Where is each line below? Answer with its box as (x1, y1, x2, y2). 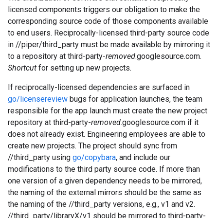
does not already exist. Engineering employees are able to (8, 129, 205, 139)
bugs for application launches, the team (68, 94, 202, 104)
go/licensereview (8, 94, 68, 104)
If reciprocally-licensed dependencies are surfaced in (8, 83, 190, 92)
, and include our (116, 153, 170, 162)
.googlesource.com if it (121, 118, 199, 127)
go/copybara (73, 153, 116, 162)
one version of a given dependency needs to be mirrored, (8, 176, 202, 185)
